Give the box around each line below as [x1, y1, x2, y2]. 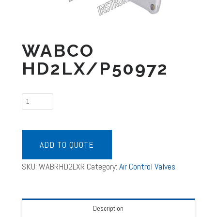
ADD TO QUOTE [39, 139, 94, 151]
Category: [86, 161, 119, 172]
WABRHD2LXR [38, 161, 85, 172]
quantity [21, 123, 48, 135]
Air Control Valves [119, 161, 175, 172]
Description [93, 203, 124, 213]
